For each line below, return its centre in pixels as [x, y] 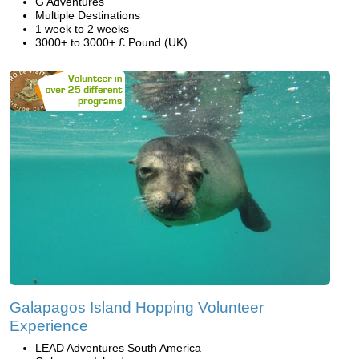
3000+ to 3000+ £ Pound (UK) [111, 43]
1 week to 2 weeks [82, 29]
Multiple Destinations [88, 16]
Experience [49, 325]
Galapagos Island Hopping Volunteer [137, 307]
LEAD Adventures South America [118, 347]
